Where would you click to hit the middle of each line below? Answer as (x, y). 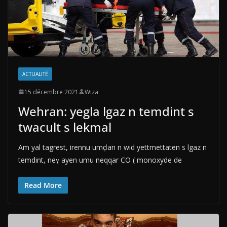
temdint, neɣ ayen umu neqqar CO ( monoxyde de (100, 160)
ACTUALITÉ (35, 74)
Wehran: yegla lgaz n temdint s (106, 111)
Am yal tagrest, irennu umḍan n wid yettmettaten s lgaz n (112, 147)
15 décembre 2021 (51, 92)
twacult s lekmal (65, 127)
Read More (43, 185)
